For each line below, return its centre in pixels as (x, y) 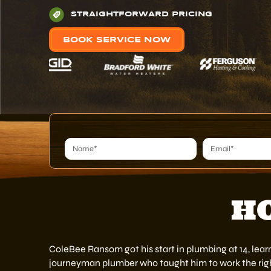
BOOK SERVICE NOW (116, 40)
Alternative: (90, 168)
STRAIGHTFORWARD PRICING (141, 15)
